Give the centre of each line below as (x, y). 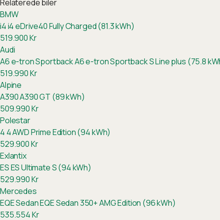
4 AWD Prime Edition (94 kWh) (58, 132)
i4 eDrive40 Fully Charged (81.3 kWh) (70, 26)
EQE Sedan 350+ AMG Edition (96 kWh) (107, 203)
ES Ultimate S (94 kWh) (50, 167)
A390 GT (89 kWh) (52, 97)
